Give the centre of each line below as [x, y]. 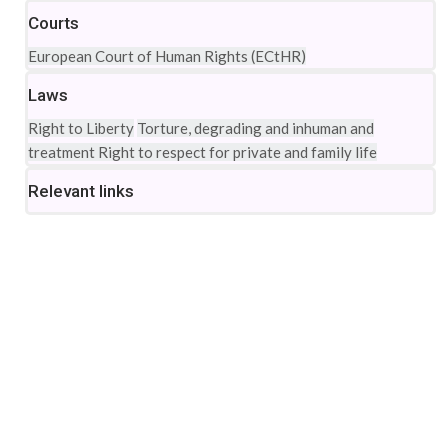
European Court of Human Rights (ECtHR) [167, 56]
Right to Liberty [81, 128]
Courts [53, 23]
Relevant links [81, 191]
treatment [63, 152]
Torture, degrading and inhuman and [255, 128]
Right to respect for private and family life [237, 152]
